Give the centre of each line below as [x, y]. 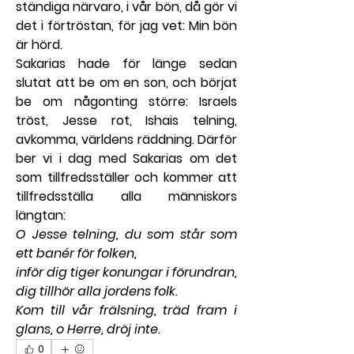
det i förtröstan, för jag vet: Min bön [126, 26]
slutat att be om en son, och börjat [126, 83]
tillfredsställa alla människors [126, 197]
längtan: [41, 216]
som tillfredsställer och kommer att [126, 178]
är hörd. [39, 45]
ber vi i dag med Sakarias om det [126, 159]
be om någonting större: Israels [126, 102]
